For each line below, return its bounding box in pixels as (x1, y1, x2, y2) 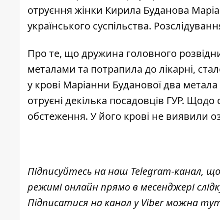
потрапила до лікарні (91, 62, 193, 76)
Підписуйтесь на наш (27, 165, 131, 178)
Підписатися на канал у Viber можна (27, 196, 200, 210)
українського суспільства (27, 19, 149, 33)
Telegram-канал (131, 165, 201, 178)
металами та (27, 62, 91, 76)
